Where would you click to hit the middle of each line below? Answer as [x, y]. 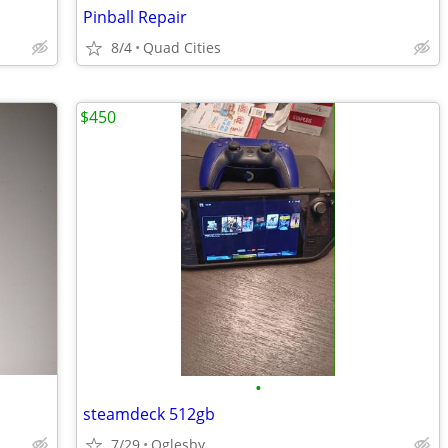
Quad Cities [182, 47]
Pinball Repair [135, 17]
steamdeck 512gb [149, 414]
